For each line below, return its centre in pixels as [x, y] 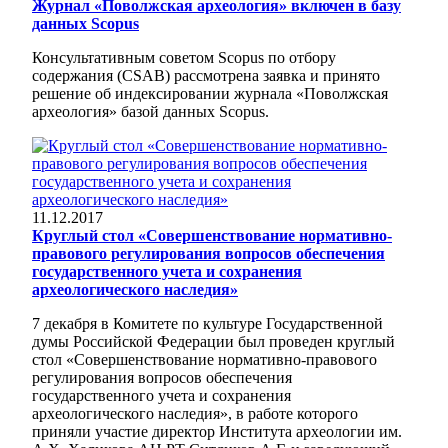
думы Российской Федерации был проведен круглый [213, 341]
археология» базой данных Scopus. [150, 111]
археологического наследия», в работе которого [195, 413]
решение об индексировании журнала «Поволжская [210, 93]
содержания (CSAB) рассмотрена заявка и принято [206, 75]
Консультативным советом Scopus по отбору [184, 57]
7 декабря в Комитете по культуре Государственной [207, 323]
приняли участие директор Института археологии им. [217, 431]
